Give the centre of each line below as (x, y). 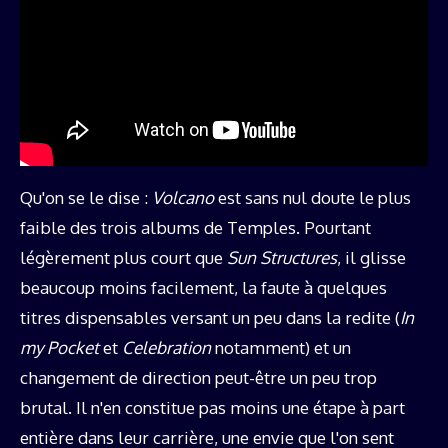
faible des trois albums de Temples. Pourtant (195, 228)
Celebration (166, 348)
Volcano (183, 198)
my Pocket (61, 348)
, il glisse (371, 258)
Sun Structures (282, 258)
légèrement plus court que (123, 258)
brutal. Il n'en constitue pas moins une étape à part (212, 408)
